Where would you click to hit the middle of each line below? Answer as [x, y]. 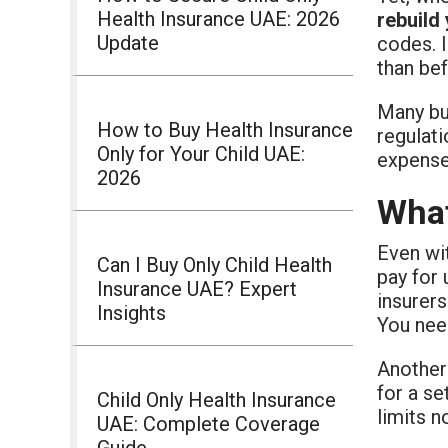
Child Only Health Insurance [216, 399]
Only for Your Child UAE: [201, 153]
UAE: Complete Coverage [208, 423]
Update [128, 42]
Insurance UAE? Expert [197, 288]
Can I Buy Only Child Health [214, 264]
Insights [131, 312]
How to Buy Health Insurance [225, 129]
